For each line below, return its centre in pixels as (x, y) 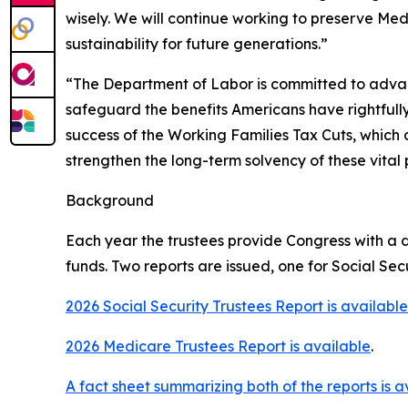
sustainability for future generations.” (197, 44)
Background (110, 201)
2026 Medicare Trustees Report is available (218, 347)
